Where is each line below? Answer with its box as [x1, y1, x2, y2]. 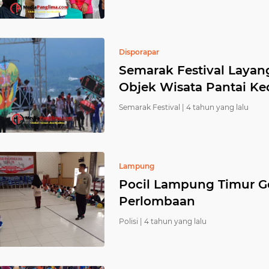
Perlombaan [119, 194, 195, 208]
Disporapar [119, 47, 159, 56]
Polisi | [119, 217, 142, 226]
